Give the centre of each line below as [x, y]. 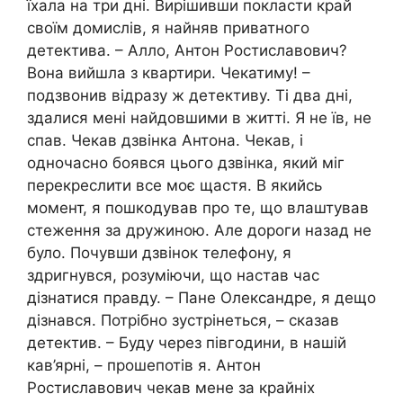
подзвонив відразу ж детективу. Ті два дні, [190, 96]
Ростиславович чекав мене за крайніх [171, 388]
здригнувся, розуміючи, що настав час [173, 276]
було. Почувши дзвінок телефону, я [159, 253]
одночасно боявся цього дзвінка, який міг [186, 163]
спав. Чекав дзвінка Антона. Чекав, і [165, 141]
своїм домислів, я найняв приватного [168, 28]
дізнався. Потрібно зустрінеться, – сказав [183, 321]
